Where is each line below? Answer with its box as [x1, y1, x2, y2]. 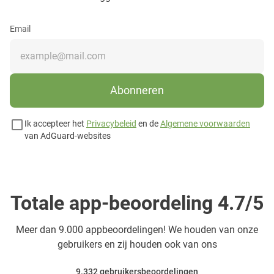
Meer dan [16, 223, 59, 235]
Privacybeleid [86, 118, 136, 128]
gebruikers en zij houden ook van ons [57, 238, 217, 250]
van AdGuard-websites [24, 130, 111, 141]
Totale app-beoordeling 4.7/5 [10, 191, 264, 215]
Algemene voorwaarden [160, 118, 250, 128]
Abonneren [110, 84, 164, 97]
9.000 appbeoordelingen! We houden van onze [59, 223, 258, 235]
